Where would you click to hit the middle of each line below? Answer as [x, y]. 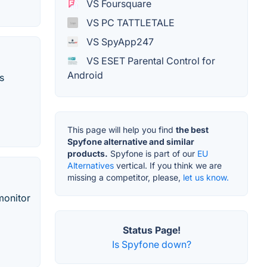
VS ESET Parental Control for [150, 60]
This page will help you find [122, 129]
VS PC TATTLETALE [129, 22]
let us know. [206, 177]
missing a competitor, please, [125, 177]
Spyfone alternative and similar [131, 141]
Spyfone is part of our [153, 153]
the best [192, 129]
